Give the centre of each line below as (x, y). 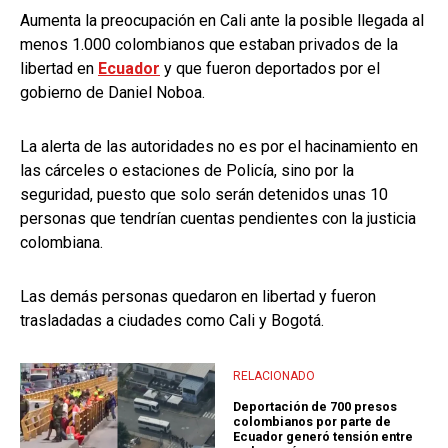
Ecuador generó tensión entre (323, 437)
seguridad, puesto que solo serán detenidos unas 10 (204, 194)
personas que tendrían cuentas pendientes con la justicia (218, 218)
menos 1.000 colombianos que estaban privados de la (209, 44)
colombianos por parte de (312, 422)
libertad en (59, 68)
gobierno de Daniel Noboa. (112, 92)
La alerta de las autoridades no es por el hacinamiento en (219, 146)
